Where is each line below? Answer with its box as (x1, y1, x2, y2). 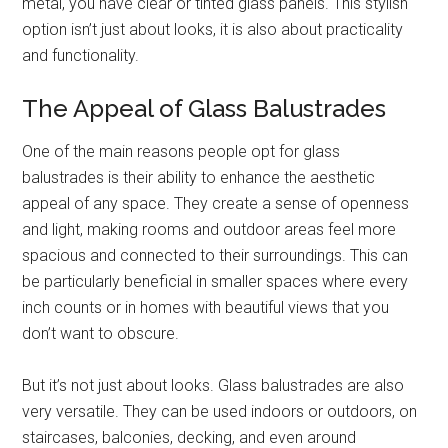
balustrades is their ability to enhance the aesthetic (22, 168, 376, 188)
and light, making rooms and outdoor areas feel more (22, 220, 397, 240)
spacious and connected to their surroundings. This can (22, 246, 409, 266)
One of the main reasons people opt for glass (22, 142, 341, 162)
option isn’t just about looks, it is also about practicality (22, 20, 404, 40)
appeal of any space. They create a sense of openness (22, 194, 410, 214)
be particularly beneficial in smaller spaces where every (22, 272, 409, 292)
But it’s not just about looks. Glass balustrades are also (22, 376, 405, 396)
